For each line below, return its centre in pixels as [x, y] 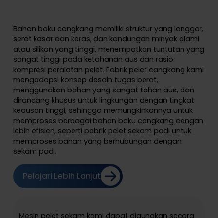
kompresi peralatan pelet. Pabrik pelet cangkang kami [108, 70]
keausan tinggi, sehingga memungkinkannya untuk [103, 111]
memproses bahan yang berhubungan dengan [97, 141]
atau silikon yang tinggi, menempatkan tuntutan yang [109, 49]
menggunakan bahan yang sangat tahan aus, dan [103, 90]
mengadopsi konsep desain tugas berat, [85, 80]
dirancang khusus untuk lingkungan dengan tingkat [103, 100]
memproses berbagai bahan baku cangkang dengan [108, 121]
